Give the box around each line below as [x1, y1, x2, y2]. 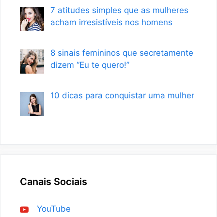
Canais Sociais [20, 175, 87, 187]
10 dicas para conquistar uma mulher [50, 90, 194, 100]
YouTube [37, 204, 71, 214]
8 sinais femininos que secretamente [50, 48, 193, 58]
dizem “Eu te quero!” [50, 60, 129, 70]
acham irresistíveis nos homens [50, 17, 172, 28]
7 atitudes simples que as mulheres [50, 5, 188, 15]
